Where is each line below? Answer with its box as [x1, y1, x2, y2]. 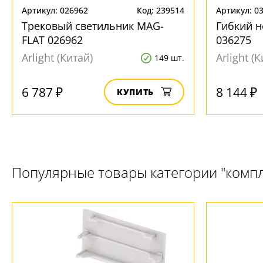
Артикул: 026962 [22, 5, 88, 16]
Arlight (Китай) [22, 50, 93, 65]
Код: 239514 [137, 5, 184, 16]
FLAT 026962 [22, 33, 83, 47]
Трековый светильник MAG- [22, 19, 164, 33]
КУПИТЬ [117, 86, 154, 97]
